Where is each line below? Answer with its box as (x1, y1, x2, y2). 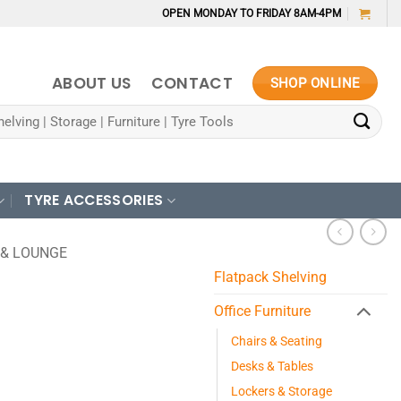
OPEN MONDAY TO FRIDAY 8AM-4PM (162, 7, 342, 20)
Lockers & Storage (231, 383, 332, 398)
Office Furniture (214, 303, 311, 320)
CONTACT (150, 72, 234, 94)
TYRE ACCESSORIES (24, 191, 164, 209)
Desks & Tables (231, 358, 313, 373)
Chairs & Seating (231, 333, 322, 348)
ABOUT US (51, 72, 132, 94)
